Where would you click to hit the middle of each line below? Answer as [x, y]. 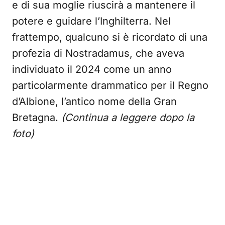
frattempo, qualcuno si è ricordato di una [110, 37]
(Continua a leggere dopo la [128, 118]
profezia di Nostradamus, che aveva [98, 53]
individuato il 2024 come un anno [92, 69]
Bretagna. [37, 118]
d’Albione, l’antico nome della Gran [94, 101]
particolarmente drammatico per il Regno [110, 85]
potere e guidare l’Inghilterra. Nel [91, 21]
